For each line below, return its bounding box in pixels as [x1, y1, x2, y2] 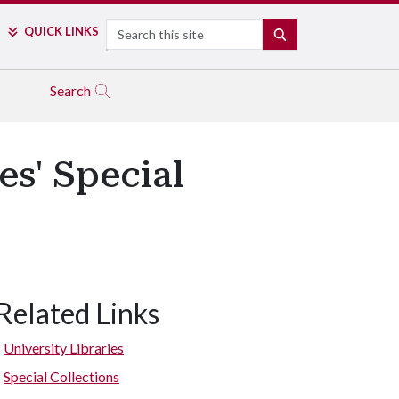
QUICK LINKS [23, 24, 99, 38]
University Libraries [4, 339, 124, 356]
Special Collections [4, 368, 119, 385]
